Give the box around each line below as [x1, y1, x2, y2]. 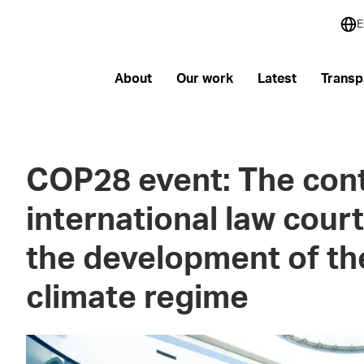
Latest [257, 71, 297, 85]
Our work [175, 71, 233, 85]
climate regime [26, 283, 249, 314]
